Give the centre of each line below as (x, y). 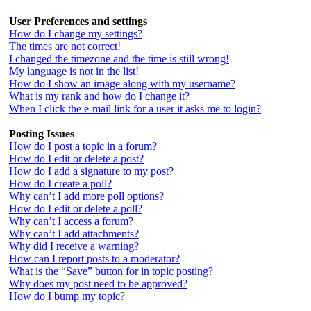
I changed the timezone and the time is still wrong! (119, 59)
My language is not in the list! (74, 71)
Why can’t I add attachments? (74, 234)
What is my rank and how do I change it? (99, 96)
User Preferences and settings (78, 21)
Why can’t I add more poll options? (86, 196)
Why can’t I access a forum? (71, 221)
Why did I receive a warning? (74, 246)
